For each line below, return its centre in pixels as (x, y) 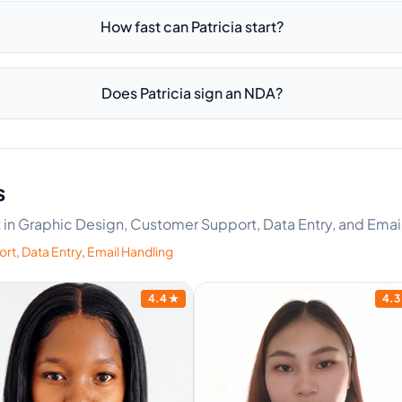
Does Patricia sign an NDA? (192, 93)
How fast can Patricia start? (192, 26)
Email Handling (130, 251)
